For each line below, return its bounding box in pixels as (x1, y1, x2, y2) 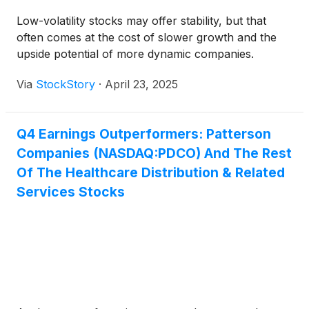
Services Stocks (17, 183, 125, 201)
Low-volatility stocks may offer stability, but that (17, 14, 266, 28)
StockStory (36, 77, 95, 92)
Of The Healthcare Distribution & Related (17, 164, 285, 181)
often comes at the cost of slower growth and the (17, 30, 277, 45)
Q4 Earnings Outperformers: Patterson (17, 126, 271, 143)
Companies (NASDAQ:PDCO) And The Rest (17, 145, 292, 162)
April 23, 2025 (105, 77, 178, 92)
